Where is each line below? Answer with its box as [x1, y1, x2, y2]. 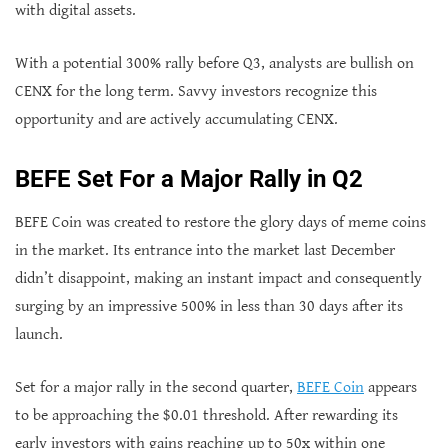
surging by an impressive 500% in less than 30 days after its [15, 297, 403, 316]
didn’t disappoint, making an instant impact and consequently [15, 269, 422, 288]
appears [364, 378, 417, 397]
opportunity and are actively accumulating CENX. [15, 110, 338, 129]
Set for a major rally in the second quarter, [15, 378, 297, 397]
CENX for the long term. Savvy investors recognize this [15, 82, 377, 101]
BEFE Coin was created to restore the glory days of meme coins [15, 213, 426, 232]
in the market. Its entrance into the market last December [15, 241, 395, 260]
